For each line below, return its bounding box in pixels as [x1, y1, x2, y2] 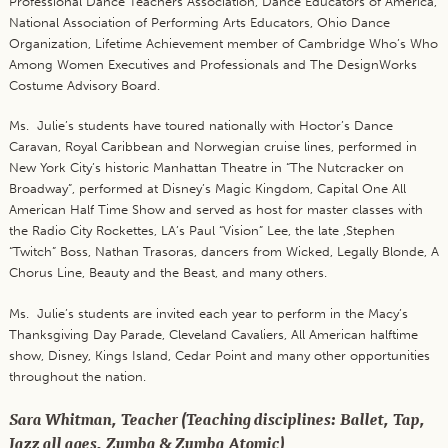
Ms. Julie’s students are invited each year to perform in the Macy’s [8, 305, 408, 321]
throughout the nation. [8, 368, 146, 384]
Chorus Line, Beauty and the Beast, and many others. [8, 265, 327, 281]
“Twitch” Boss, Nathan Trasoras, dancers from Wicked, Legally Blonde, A [8, 244, 439, 260]
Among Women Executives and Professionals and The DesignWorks [8, 56, 417, 72]
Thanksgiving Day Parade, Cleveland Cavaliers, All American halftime [8, 326, 418, 342]
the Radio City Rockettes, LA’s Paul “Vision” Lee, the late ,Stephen [8, 223, 395, 239]
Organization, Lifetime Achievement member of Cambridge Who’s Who [8, 35, 438, 51]
